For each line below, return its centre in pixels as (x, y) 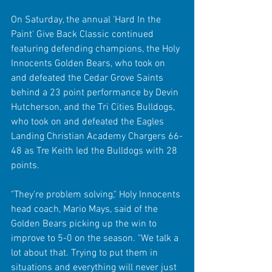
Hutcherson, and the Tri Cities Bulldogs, (94, 107)
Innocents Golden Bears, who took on (89, 63)
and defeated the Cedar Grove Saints (88, 78)
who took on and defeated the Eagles (89, 122)
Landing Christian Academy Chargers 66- (97, 136)
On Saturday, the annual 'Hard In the (87, 20)
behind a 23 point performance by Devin (96, 93)
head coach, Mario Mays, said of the (86, 209)
